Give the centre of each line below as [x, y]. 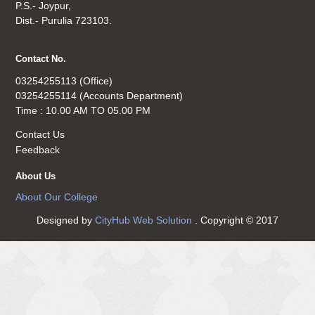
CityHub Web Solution [145, 220]
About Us [36, 176]
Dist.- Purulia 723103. [64, 21]
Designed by [66, 220]
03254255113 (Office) [64, 81]
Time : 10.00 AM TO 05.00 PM [83, 111]
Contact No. [41, 59]
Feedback [38, 149]
